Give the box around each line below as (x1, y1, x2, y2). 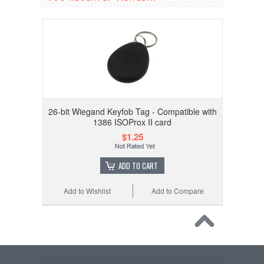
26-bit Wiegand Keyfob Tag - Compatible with (48, 105, 217, 117)
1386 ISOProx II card (93, 116, 172, 128)
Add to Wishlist (63, 186, 111, 196)
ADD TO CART (118, 160, 159, 171)
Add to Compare (151, 186, 204, 196)
